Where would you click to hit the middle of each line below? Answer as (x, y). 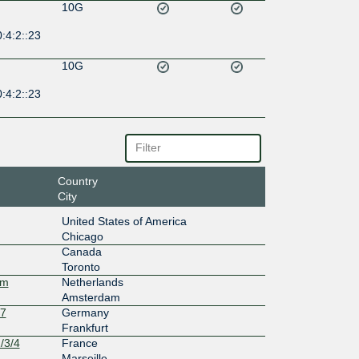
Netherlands (92, 282)
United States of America (124, 221)
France (79, 343)
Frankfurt (85, 327)
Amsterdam (91, 297)
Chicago (82, 236)
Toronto (81, 266)
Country (77, 181)
